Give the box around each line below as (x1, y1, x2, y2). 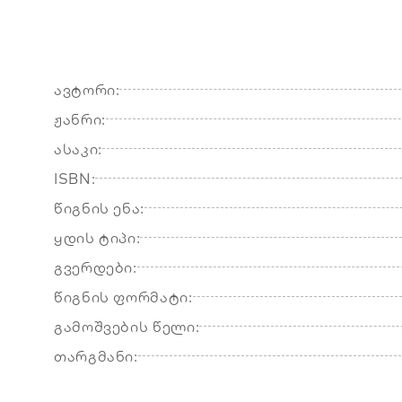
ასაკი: (54, 139, 102, 158)
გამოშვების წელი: (54, 317, 200, 336)
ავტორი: (54, 80, 120, 99)
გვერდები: (54, 258, 137, 276)
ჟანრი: (54, 109, 106, 128)
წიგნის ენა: (54, 198, 145, 217)
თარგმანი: (54, 346, 138, 365)
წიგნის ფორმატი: (54, 287, 193, 306)
